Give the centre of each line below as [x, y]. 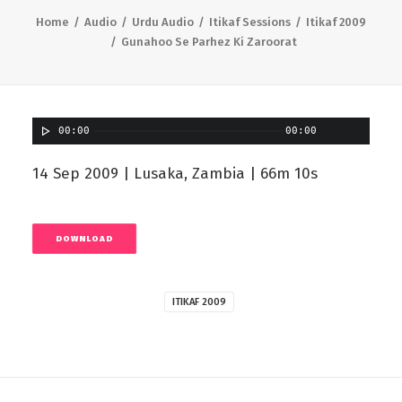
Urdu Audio [163, 22]
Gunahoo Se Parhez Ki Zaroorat [209, 42]
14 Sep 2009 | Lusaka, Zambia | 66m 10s [175, 174]
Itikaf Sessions [250, 22]
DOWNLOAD [84, 239]
